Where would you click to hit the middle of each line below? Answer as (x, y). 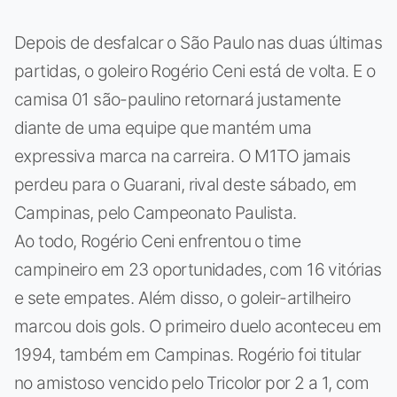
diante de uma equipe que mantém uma (163, 127)
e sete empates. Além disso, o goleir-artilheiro (183, 297)
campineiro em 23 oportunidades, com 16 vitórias (198, 269)
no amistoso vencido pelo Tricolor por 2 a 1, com (192, 382)
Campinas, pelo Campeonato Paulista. (156, 212)
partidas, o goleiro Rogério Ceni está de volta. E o (195, 70)
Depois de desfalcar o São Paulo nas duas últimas (198, 42)
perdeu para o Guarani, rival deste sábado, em (186, 184)
